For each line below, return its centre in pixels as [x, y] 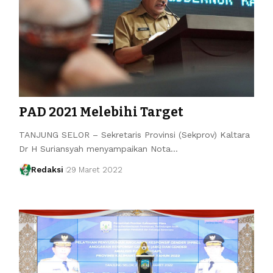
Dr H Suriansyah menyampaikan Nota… [98, 148]
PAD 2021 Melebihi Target [101, 112]
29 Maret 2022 [95, 169]
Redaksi [48, 169]
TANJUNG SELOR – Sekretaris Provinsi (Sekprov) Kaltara [134, 134]
